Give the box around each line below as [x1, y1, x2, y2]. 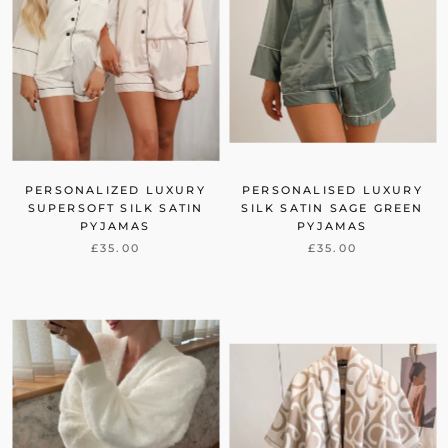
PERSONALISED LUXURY [242, 182, 423, 197]
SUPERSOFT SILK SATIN [27, 200, 204, 215]
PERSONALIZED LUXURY [25, 182, 206, 197]
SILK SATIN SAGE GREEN [241, 200, 424, 215]
